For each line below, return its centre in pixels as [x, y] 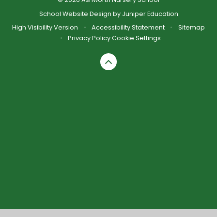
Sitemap [191, 27]
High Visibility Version [45, 27]
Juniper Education [150, 14]
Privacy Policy [89, 38]
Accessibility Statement [128, 27]
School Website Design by [80, 14]
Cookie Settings [137, 38]
